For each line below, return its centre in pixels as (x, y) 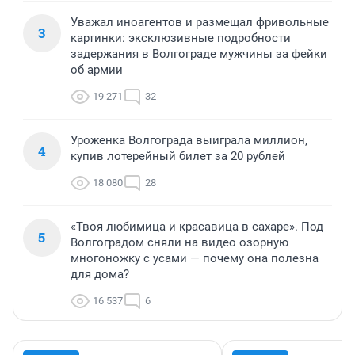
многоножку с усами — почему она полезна (195, 259)
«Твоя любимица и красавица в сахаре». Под (197, 227)
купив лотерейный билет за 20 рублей (178, 157)
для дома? (100, 275)
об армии (97, 70)
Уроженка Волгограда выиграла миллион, (189, 141)
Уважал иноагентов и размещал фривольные (200, 23)
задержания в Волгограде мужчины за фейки (199, 54)
